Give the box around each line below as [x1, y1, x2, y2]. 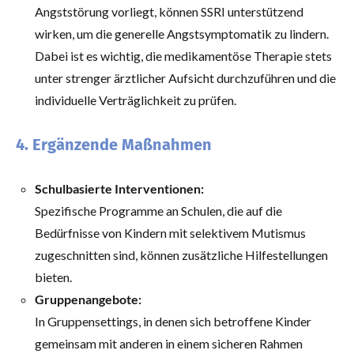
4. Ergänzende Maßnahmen [16, 135, 212, 155]
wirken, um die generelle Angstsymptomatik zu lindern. [35, 26, 329, 42]
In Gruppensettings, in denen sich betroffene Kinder [35, 314, 311, 330]
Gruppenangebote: [35, 292, 141, 307]
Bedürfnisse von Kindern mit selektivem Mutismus [35, 225, 306, 241]
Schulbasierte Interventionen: [35, 181, 204, 197]
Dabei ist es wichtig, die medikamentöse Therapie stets [35, 48, 332, 64]
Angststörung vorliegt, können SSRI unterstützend [35, 4, 303, 20]
